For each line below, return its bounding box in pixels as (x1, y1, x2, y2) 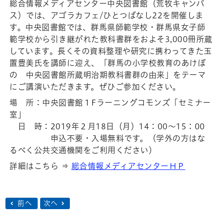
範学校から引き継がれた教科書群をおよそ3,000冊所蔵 (9, 35, 213, 44)
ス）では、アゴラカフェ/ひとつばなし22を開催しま (9, 11, 204, 20)
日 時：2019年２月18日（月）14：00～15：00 (9, 122, 205, 131)
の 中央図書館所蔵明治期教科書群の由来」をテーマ (9, 71, 206, 79)
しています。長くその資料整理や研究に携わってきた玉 (9, 47, 212, 55)
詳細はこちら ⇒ (9, 162, 71, 170)
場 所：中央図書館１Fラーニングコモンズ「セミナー (9, 99, 211, 107)
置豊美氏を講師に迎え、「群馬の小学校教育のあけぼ (9, 59, 206, 67)
